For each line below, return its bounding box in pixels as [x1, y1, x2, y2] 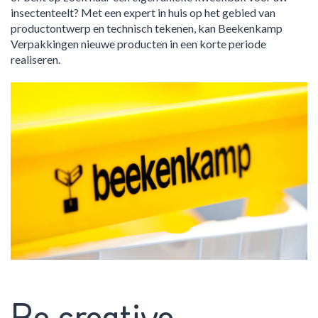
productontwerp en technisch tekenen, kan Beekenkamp [11, 21, 283, 35]
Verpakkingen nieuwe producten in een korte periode [11, 36, 266, 50]
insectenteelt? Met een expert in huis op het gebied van [11, 5, 275, 19]
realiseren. [11, 52, 62, 66]
